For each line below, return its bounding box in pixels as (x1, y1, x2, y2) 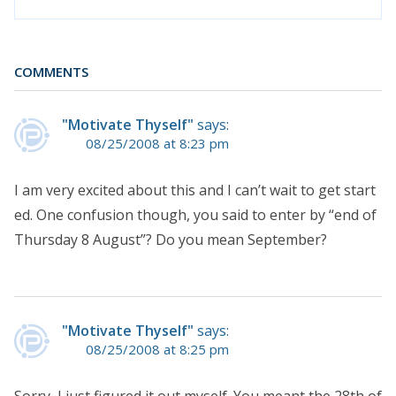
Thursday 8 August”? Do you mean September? (14, 229, 327, 249)
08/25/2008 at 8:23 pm (86, 133, 229, 152)
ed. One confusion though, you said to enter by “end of (14, 204, 377, 225)
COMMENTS (14, 62, 88, 80)
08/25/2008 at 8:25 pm (86, 339, 229, 358)
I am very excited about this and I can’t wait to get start (14, 179, 376, 200)
